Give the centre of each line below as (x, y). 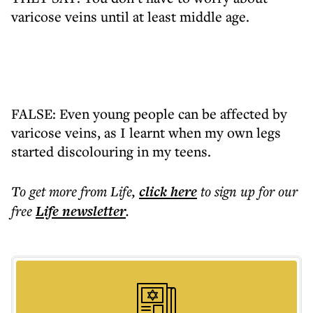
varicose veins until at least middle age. (130, 16)
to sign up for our (249, 191)
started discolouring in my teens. (111, 151)
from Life (106, 191)
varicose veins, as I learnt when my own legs (146, 132)
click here (168, 191)
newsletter (92, 211)
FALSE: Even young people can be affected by (149, 114)
